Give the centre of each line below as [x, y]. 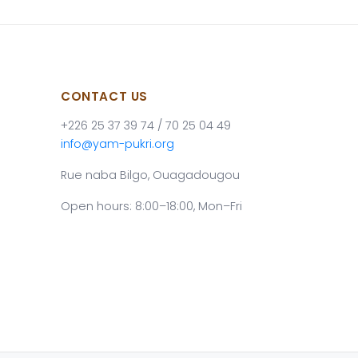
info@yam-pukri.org [117, 144]
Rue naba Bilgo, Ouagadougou [150, 175]
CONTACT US [105, 96]
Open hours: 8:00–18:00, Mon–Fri [151, 206]
